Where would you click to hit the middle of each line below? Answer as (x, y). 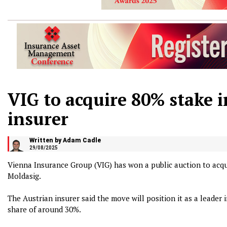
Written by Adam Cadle (65, 140)
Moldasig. (24, 176)
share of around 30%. (44, 209)
